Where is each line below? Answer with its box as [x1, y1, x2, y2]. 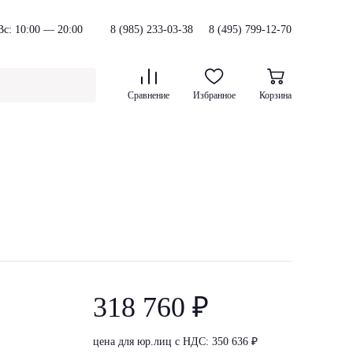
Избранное [193, 90, 236, 101]
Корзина [259, 90, 292, 101]
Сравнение [128, 90, 169, 101]
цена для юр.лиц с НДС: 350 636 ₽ [93, 336, 258, 347]
